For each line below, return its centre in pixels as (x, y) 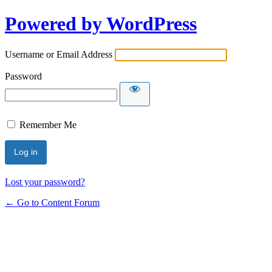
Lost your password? (45, 182)
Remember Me (48, 124)
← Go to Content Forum (52, 202)
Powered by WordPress (101, 24)
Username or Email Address (59, 54)
